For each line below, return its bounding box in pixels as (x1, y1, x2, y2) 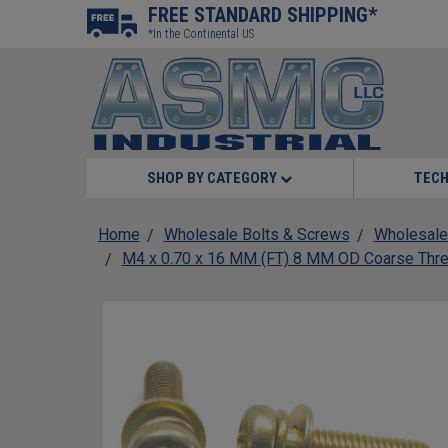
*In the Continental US (148, 27, 254, 41)
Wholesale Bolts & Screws (163, 225, 350, 244)
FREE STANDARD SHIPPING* (148, 3, 377, 27)
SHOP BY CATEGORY (147, 169, 281, 187)
